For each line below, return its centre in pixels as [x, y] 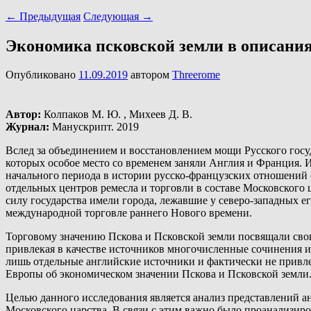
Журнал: [27, 127]
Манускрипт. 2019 [94, 127]
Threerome [196, 75]
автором [151, 75]
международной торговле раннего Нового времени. [129, 213]
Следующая [112, 16]
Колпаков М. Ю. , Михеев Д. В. [117, 115]
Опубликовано [42, 75]
